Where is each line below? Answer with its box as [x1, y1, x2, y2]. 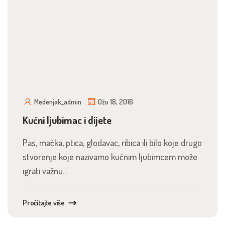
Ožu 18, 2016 [98, 97, 133, 106]
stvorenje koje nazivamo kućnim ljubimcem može [23, 151, 197, 162]
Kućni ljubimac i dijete [23, 114, 111, 127]
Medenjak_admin [34, 97, 81, 106]
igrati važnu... [23, 165, 67, 176]
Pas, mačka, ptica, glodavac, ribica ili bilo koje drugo [23, 137, 202, 148]
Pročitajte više [23, 198, 65, 207]
